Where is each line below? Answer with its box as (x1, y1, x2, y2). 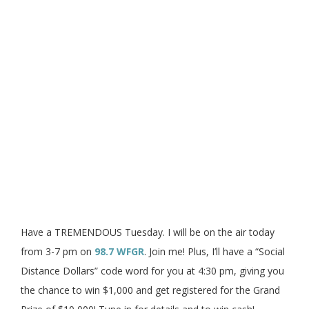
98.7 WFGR (94, 245, 144, 259)
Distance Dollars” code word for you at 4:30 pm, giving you (21, 264, 284, 278)
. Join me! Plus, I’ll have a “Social (144, 245, 285, 259)
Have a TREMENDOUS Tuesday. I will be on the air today (21, 226, 275, 239)
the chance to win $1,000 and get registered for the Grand (21, 283, 280, 297)
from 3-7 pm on (21, 245, 94, 259)
